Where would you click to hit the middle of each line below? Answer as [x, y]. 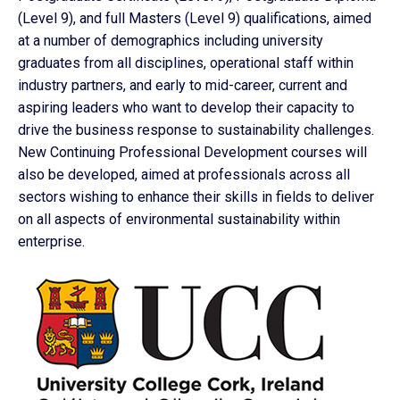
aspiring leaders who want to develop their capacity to [186, 108]
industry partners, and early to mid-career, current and [183, 86]
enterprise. [51, 242]
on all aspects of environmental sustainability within [179, 220]
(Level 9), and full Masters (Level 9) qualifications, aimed [195, 19]
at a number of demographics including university [171, 41]
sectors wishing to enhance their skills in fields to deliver [196, 197]
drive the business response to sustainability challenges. [196, 130]
